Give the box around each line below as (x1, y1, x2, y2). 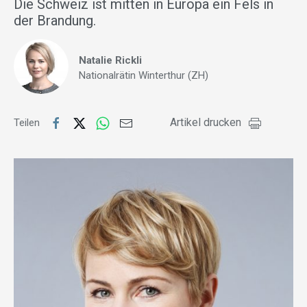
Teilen (14, 116, 42, 130)
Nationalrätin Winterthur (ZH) (79, 69, 208, 82)
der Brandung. (14, 12, 96, 29)
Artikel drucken (170, 116, 241, 130)
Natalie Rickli (79, 54, 142, 67)
